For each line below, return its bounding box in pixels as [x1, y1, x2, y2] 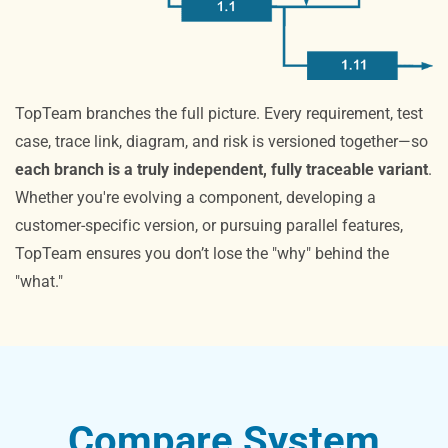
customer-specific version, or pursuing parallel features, [15, 215, 403, 235]
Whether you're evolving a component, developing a [15, 187, 376, 207]
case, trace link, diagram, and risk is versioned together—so [15, 131, 428, 151]
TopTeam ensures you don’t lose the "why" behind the [15, 243, 389, 263]
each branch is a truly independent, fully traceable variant [15, 159, 428, 179]
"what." [15, 271, 63, 291]
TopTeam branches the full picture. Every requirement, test [15, 103, 423, 123]
